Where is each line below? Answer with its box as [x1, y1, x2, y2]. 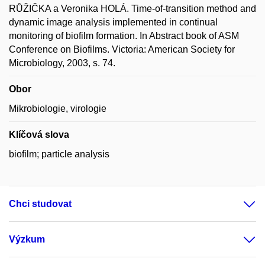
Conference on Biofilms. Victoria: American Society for [9, 44, 235, 54]
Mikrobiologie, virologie [9, 104, 106, 114]
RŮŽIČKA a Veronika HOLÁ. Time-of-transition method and [9, 4, 256, 14]
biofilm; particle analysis [9, 149, 109, 159]
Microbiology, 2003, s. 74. [9, 58, 115, 68]
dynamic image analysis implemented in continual [9, 17, 218, 27]
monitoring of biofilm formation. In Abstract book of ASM [9, 31, 239, 41]
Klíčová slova [9, 130, 69, 140]
